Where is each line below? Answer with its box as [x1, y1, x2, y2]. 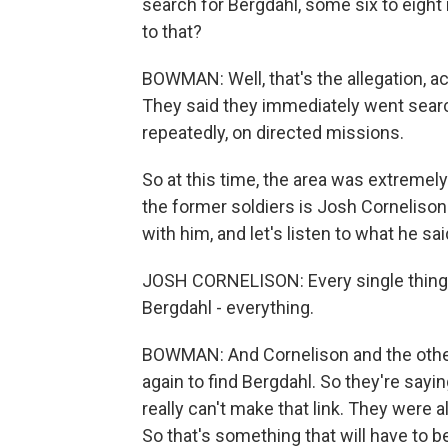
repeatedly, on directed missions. [142, 122, 404, 143]
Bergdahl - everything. [142, 297, 314, 318]
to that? [142, 21, 202, 42]
